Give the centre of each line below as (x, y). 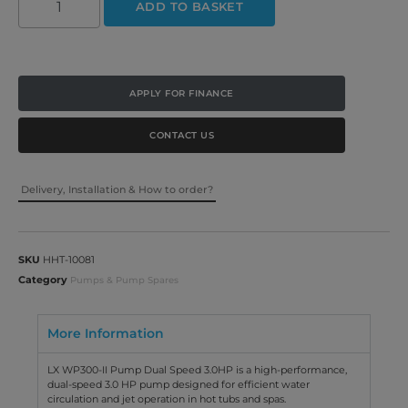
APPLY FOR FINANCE (182, 93)
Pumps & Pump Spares (124, 280)
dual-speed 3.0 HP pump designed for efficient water (179, 384)
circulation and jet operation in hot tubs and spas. (167, 398)
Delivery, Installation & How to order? (117, 189)
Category (43, 279)
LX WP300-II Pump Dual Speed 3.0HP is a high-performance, (198, 369)
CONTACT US (182, 135)
